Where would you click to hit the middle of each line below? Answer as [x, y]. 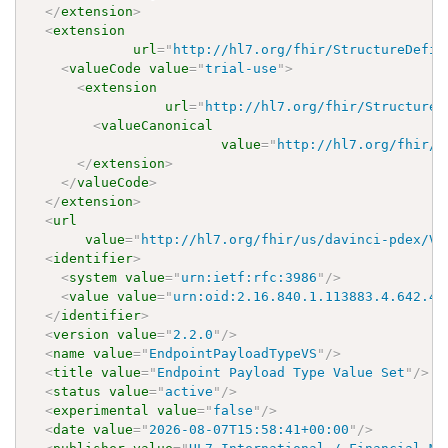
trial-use [241, 68]
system [93, 277]
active [189, 391]
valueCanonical [157, 125]
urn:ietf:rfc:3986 [249, 277]
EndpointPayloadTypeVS [233, 353]
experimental [101, 410]
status [77, 391]
